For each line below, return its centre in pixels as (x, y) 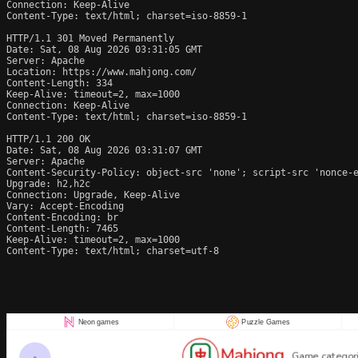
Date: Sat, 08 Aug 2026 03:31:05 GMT (104, 49)
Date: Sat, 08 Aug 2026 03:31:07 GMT (104, 150)
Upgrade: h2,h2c (48, 183)
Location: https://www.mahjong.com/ (101, 72)
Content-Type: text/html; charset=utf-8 (113, 251)
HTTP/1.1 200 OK (48, 139)
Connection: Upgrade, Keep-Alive (93, 195)
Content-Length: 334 (60, 83)
